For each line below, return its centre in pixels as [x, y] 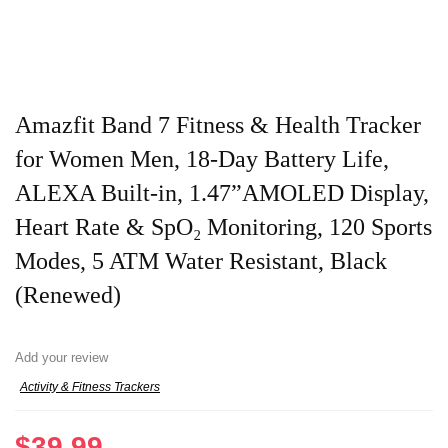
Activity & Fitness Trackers [90, 387]
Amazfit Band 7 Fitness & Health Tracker [218, 125]
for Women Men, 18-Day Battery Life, [202, 159]
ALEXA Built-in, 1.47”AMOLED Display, [222, 193]
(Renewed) [68, 295]
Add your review [61, 358]
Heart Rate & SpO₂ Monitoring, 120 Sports [223, 227]
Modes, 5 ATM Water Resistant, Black [201, 261]
